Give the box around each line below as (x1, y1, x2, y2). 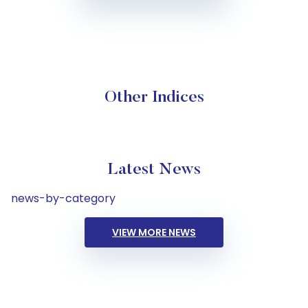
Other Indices (104, 89, 204, 106)
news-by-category (11, 190, 115, 206)
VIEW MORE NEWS (112, 225, 196, 239)
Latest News (107, 162, 201, 178)
